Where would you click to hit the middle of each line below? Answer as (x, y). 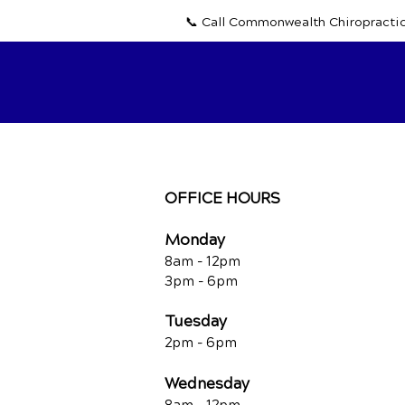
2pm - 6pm (201, 343)
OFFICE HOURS (222, 198)
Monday (195, 240)
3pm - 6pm (201, 281)
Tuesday (196, 321)
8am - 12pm (202, 261)
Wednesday (207, 384)
